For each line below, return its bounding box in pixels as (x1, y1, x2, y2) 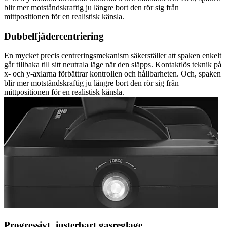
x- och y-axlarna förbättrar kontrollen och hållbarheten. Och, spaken (4, 69, 221, 79)
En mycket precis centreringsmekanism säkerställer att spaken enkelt (4, 51, 221, 60)
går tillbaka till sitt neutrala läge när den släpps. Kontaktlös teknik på (4, 60, 221, 69)
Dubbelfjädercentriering (4, 30, 104, 42)
